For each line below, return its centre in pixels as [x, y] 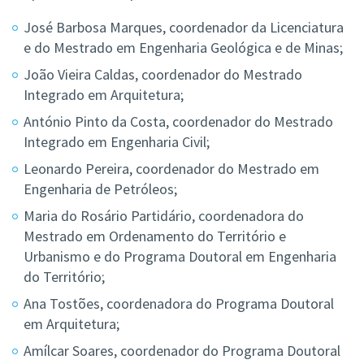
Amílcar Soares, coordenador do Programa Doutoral [182, 351]
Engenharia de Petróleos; [100, 189]
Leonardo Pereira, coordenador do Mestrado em [171, 169]
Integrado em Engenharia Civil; [117, 142]
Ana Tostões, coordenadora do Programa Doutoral [179, 304]
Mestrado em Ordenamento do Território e [155, 236]
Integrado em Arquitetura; [104, 95]
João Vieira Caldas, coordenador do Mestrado [163, 75]
